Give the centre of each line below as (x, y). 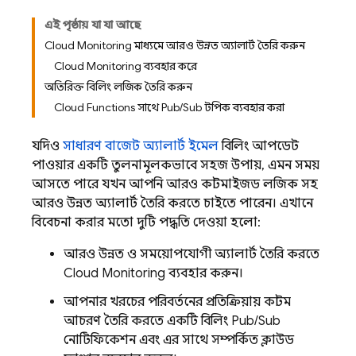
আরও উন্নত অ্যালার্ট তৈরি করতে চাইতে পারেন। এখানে (172, 203)
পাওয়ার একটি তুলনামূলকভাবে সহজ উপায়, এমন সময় (176, 165)
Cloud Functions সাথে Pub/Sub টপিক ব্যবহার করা (169, 107)
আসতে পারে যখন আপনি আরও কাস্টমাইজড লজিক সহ (175, 184)
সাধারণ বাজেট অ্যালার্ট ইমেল (141, 146)
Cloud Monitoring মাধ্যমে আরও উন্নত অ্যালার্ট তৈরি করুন (175, 45)
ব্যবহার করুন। (204, 273)
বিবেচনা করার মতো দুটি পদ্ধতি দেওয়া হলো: (146, 222)
